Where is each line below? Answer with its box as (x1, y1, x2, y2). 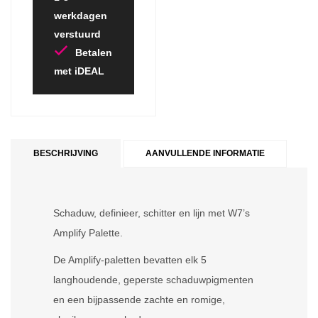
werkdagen (54, 10, 107, 21)
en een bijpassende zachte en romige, (53, 294, 225, 305)
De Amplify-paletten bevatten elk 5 (53, 254, 207, 265)
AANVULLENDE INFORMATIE (146, 148, 265, 158)
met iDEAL (54, 65, 104, 77)
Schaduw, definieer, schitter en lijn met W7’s (53, 207, 250, 219)
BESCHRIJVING (33, 148, 98, 158)
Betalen (75, 47, 112, 58)
